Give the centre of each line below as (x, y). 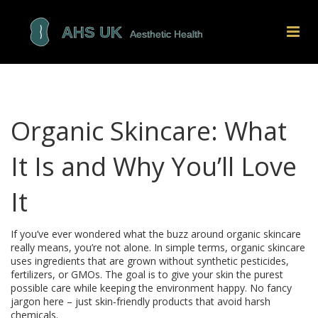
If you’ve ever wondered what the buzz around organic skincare (156, 234)
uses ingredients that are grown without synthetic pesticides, (150, 261)
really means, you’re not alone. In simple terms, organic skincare (158, 247)
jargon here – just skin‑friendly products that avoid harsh (141, 301)
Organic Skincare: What (149, 131)
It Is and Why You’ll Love (154, 166)
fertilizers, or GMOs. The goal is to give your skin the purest (147, 274)
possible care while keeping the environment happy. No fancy (151, 288)
